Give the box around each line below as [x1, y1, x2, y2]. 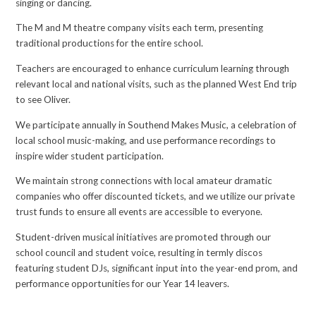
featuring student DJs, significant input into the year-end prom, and [16, 262, 298, 274]
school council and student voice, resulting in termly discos [16, 246, 263, 258]
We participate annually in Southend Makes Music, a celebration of [16, 119, 297, 130]
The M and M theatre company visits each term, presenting [16, 22, 264, 34]
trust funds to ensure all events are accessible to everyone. [16, 206, 263, 218]
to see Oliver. [16, 94, 71, 106]
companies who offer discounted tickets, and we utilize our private [16, 190, 296, 202]
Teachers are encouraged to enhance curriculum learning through [16, 63, 290, 75]
